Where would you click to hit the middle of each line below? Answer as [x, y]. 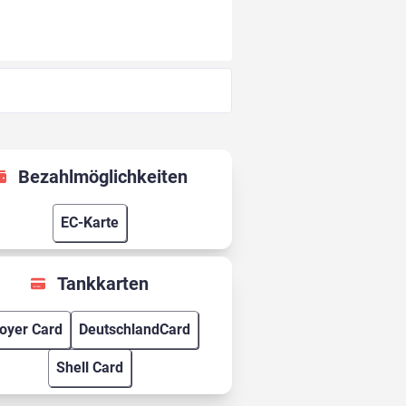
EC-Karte [89, 223]
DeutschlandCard [134, 330]
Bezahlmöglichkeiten [102, 177]
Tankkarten [102, 284]
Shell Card [89, 368]
